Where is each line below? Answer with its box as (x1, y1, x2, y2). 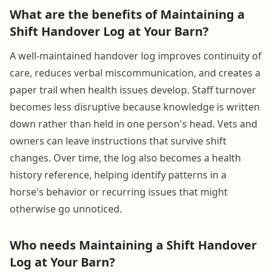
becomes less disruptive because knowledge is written (10, 100, 260, 114)
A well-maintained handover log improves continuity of (10, 49, 262, 63)
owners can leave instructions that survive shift (10, 134, 226, 148)
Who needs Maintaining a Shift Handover (10, 236, 257, 253)
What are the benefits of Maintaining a (10, 5, 245, 22)
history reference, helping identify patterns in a (10, 168, 226, 182)
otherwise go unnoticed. (10, 202, 122, 216)
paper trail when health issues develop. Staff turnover (10, 83, 256, 97)
